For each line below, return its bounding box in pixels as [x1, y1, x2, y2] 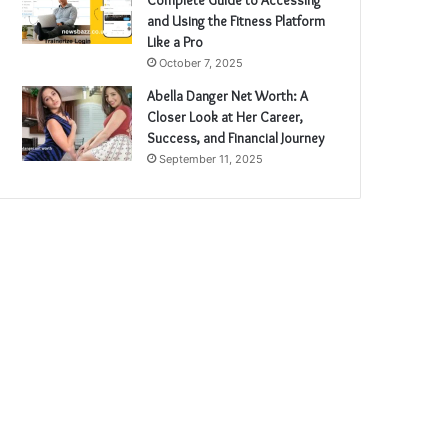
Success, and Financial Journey [147, 128, 326, 147]
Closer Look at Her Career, [147, 107, 304, 126]
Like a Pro [147, 32, 204, 51]
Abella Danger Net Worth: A [147, 86, 309, 105]
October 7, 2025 [159, 55, 244, 70]
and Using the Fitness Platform [147, 11, 326, 30]
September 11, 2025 [159, 151, 264, 166]
